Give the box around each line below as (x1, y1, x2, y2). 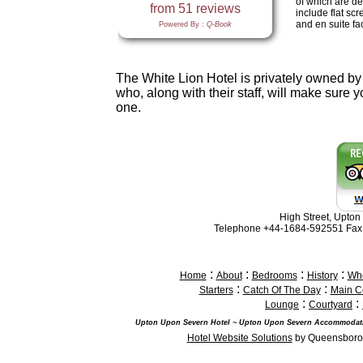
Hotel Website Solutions (186, 332, 293, 344)
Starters (199, 284, 233, 296)
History (306, 270, 338, 281)
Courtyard (309, 299, 352, 310)
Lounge (265, 299, 299, 310)
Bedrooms (251, 270, 297, 281)
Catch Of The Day (242, 284, 321, 296)
